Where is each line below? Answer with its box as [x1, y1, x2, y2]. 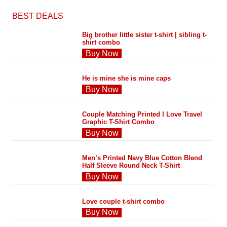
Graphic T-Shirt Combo [82, 118, 155, 126]
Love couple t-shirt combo [82, 198, 165, 206]
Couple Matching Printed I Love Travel [82, 110, 203, 119]
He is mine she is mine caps [82, 74, 171, 83]
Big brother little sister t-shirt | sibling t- [82, 31, 207, 39]
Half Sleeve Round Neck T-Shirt [82, 162, 180, 170]
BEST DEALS [12, 12, 63, 21]
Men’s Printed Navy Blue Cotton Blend [82, 154, 203, 162]
